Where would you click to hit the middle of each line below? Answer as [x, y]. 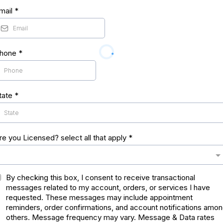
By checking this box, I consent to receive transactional [101, 177]
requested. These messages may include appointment [99, 197]
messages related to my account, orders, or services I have [108, 187]
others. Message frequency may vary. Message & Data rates [110, 217]
